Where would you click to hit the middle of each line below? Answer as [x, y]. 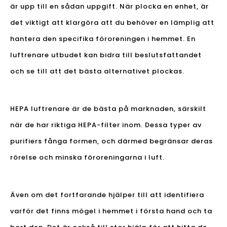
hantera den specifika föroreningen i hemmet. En [103, 39]
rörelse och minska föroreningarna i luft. [87, 158]
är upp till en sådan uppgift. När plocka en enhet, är [109, 7]
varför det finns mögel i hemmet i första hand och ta [111, 211]
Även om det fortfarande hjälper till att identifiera [107, 195]
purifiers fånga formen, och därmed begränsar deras [111, 141]
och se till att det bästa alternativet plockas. [97, 71]
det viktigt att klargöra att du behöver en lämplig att [112, 23]
